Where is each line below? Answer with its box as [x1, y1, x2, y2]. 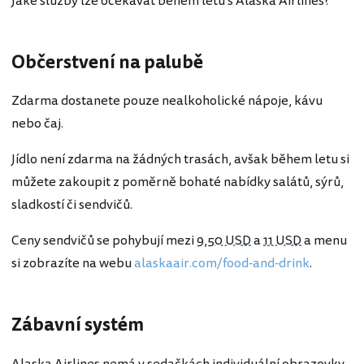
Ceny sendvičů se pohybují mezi [11, 231, 197, 251]
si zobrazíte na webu [11, 253, 134, 274]
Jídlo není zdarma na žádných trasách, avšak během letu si [11, 149, 349, 170]
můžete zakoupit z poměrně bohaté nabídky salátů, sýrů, [11, 172, 344, 193]
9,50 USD [197, 231, 251, 251]
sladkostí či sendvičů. [11, 195, 132, 215]
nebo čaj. [11, 114, 63, 134]
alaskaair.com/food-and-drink [134, 253, 310, 274]
